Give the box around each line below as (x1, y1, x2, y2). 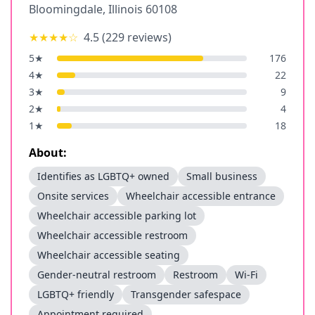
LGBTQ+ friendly (37, 288, 114, 301)
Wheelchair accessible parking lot (37, 209, 196, 222)
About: (29, 145, 67, 160)
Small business (186, 169, 257, 183)
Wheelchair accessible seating (37, 248, 180, 262)
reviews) (124, 30, 172, 45)
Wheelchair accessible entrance (126, 189, 276, 202)
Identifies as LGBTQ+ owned (37, 169, 169, 183)
